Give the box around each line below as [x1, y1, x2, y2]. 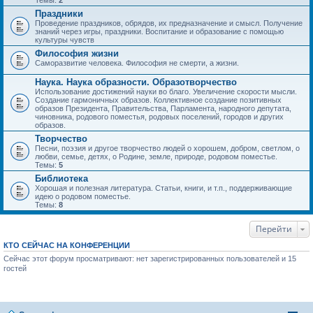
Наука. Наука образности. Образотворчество [35, 77, 237, 87]
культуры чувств [35, 36, 94, 44]
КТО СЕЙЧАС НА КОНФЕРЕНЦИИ [3, 241, 130, 249]
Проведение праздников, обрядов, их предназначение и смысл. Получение [35, 19, 303, 27]
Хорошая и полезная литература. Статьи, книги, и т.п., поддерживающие [35, 184, 292, 192]
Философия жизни [35, 48, 119, 59]
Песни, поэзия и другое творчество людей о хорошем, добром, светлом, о [35, 144, 300, 152]
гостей [3, 264, 27, 272]
